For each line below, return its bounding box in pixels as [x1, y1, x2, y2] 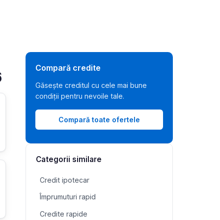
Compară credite [35, 63, 101, 73]
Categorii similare [36, 155, 102, 165]
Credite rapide [40, 210, 87, 219]
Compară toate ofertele [58, 115, 140, 124]
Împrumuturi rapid [40, 192, 96, 201]
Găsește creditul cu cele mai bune [35, 81, 147, 89]
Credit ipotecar [40, 175, 89, 184]
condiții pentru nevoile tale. [35, 92, 124, 100]
